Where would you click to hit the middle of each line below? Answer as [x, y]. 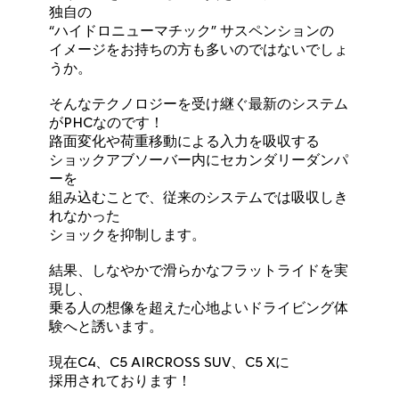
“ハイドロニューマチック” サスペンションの [192, 30]
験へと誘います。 [106, 326]
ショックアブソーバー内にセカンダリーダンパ [199, 159]
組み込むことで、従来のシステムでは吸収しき [199, 197]
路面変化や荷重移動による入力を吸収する [185, 141]
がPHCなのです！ [107, 122]
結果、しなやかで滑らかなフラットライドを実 [199, 270]
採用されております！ [121, 380]
